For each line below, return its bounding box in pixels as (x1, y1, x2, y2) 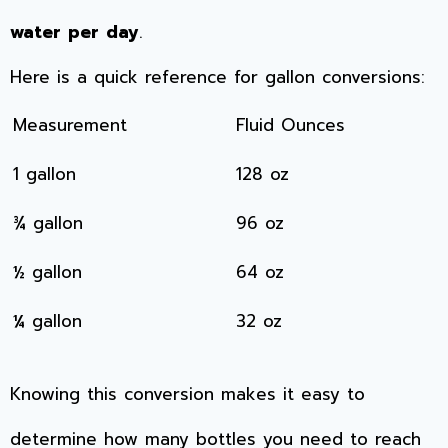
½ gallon (13, 258, 82, 285)
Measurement (13, 111, 127, 138)
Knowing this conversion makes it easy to (10, 381, 365, 408)
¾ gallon (13, 209, 83, 236)
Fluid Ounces (236, 111, 345, 138)
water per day (10, 18, 139, 45)
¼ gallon (13, 307, 82, 334)
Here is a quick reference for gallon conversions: (10, 63, 425, 90)
